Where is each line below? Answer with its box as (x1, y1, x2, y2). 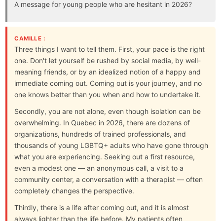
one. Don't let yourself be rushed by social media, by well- (14, 56, 201, 65)
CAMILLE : (14, 35, 45, 42)
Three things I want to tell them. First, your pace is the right (14, 44, 205, 53)
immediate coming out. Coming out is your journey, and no (14, 78, 202, 87)
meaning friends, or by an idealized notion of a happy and (14, 67, 201, 76)
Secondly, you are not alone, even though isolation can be (14, 107, 201, 116)
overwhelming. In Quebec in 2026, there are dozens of (14, 118, 190, 127)
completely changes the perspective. (14, 186, 135, 195)
